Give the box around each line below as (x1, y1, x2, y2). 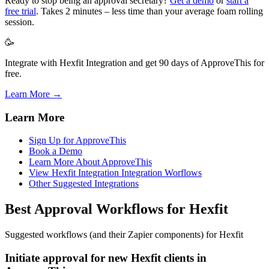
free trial (5, 5, 36, 16)
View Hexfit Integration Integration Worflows (29, 168, 202, 178)
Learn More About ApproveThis (29, 157, 152, 168)
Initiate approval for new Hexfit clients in (5, 251, 207, 264)
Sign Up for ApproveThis (29, 135, 126, 146)
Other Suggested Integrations (29, 178, 139, 189)
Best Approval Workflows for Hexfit (5, 201, 228, 217)
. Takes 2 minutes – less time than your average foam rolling (36, 5, 263, 16)
